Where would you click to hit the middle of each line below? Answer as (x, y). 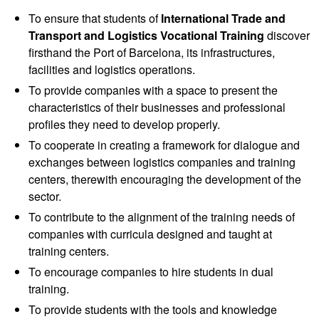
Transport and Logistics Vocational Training (146, 35)
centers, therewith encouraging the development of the (165, 179)
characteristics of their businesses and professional (157, 107)
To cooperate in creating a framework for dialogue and (164, 145)
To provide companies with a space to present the (153, 90)
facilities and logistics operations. (112, 69)
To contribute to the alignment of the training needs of (162, 217)
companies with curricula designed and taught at (150, 234)
